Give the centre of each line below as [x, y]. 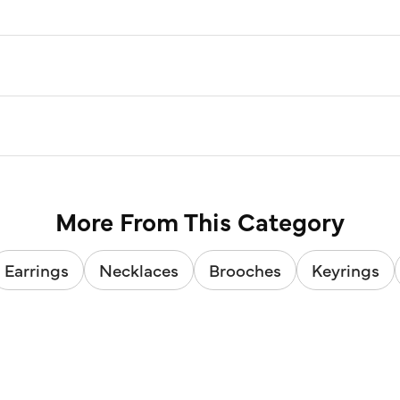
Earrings [36, 270]
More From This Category [200, 221]
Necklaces [138, 270]
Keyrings [345, 270]
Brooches [245, 270]
